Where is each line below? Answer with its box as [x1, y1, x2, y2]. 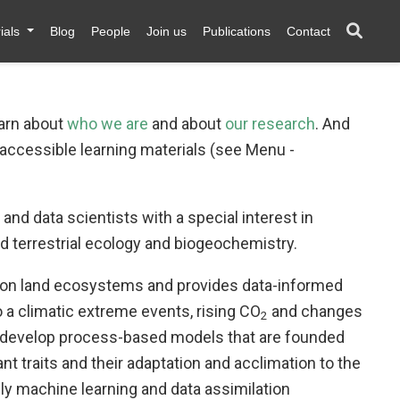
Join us [146, 23, 187, 38]
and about [148, 114, 225, 133]
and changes [268, 302, 362, 321]
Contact [287, 23, 330, 38]
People [91, 23, 130, 38]
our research [225, 114, 315, 133]
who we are [67, 114, 148, 133]
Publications [203, 23, 271, 38]
